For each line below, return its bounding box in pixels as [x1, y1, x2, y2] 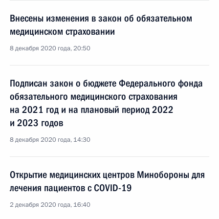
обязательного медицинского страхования [10, 90, 177, 102]
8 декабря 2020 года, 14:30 [10, 135, 90, 144]
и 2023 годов [10, 117, 63, 129]
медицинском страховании [10, 25, 115, 37]
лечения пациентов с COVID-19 [10, 182, 132, 194]
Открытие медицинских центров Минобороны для [10, 169, 205, 180]
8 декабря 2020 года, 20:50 [10, 44, 90, 53]
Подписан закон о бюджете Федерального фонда [10, 77, 203, 89]
